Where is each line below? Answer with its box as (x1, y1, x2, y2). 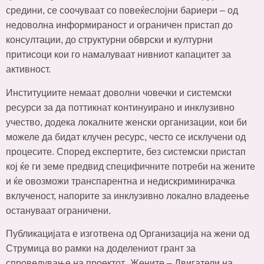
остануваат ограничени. (6, 205, 111, 216)
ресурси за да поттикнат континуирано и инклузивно (6, 102, 235, 113)
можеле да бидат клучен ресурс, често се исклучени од (6, 131, 246, 142)
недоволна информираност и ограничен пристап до (6, 20, 233, 31)
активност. (6, 64, 51, 75)
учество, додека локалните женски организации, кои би (6, 117, 247, 127)
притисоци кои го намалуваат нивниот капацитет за (6, 49, 231, 60)
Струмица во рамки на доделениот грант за (6, 243, 196, 254)
